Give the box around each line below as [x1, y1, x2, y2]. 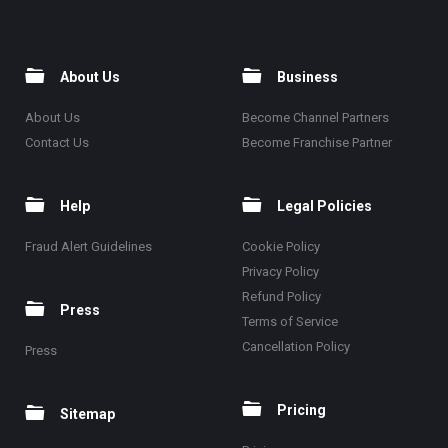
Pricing [276, 402, 326, 419]
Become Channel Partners [241, 110, 389, 126]
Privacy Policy [241, 264, 319, 280]
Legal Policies [276, 198, 372, 215]
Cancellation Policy [241, 339, 350, 355]
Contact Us [25, 135, 90, 151]
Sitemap [60, 406, 116, 423]
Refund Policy [241, 289, 321, 305]
